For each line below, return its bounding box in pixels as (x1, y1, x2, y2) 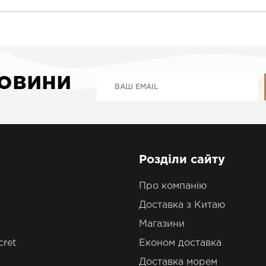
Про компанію (139, 182, 207, 191)
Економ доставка (139, 239, 221, 248)
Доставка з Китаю (139, 201, 225, 210)
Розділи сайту (139, 154, 225, 165)
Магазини (139, 220, 185, 229)
